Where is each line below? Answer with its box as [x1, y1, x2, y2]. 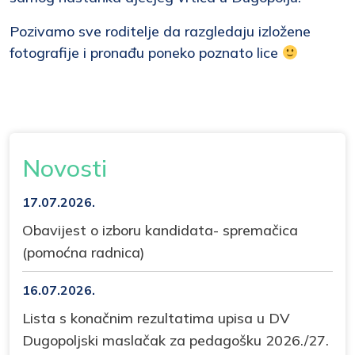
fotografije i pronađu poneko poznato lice [10, 44, 282, 63]
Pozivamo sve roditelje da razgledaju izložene [10, 22, 311, 41]
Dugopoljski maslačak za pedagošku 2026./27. [22, 331, 329, 350]
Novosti [22, 153, 107, 184]
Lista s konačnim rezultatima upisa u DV [22, 309, 290, 328]
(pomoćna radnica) [22, 243, 145, 262]
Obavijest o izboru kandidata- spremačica [22, 221, 298, 240]
